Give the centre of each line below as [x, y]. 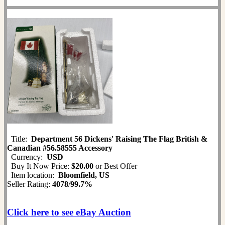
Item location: [33, 175]
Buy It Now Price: [39, 166]
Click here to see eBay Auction [69, 212]
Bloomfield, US [84, 175]
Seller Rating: [30, 184]
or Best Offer [115, 166]
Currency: [27, 157]
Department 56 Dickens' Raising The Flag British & [119, 139]
